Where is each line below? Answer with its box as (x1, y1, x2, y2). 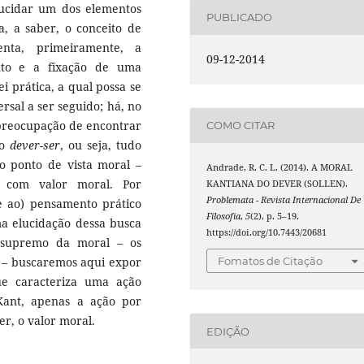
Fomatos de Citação (218, 254, 323, 268)
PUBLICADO (206, 11, 273, 24)
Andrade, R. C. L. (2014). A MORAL (206, 161, 353, 173)
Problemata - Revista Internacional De (206, 193, 362, 206)
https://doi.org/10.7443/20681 (206, 226, 327, 238)
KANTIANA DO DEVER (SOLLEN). (206, 177, 349, 189)
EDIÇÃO (206, 324, 250, 338)
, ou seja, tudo (60, 136, 141, 153)
